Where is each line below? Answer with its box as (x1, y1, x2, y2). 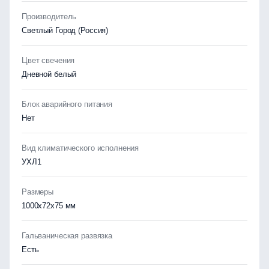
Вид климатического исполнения (22, 144, 139, 153)
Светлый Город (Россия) (22, 26, 109, 35)
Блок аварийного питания (22, 100, 112, 109)
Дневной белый (22, 70, 77, 79)
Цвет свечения (22, 56, 75, 65)
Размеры (22, 187, 54, 196)
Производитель (22, 12, 77, 21)
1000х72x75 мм (22, 201, 76, 210)
